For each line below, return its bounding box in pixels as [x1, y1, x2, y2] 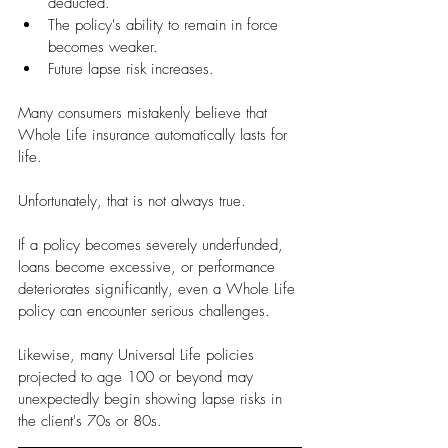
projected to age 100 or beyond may [18, 367, 258, 388]
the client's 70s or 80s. [18, 411, 162, 432]
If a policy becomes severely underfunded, [18, 235, 288, 256]
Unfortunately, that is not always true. [18, 191, 246, 212]
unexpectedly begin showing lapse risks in [18, 389, 287, 410]
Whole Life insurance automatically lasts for [18, 125, 292, 146]
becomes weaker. [48, 37, 158, 58]
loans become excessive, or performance [18, 257, 280, 278]
